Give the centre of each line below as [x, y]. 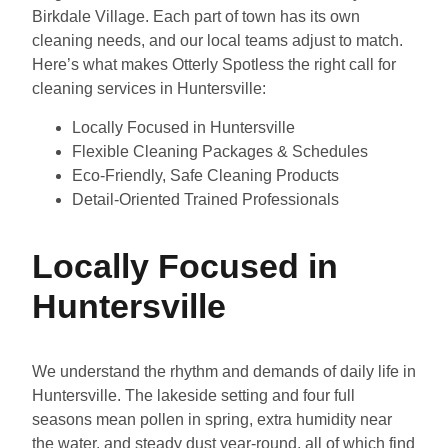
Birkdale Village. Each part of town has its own [196, 16]
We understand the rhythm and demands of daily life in [224, 372]
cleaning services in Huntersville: [149, 88]
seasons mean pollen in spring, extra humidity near [212, 420]
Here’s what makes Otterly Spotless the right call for [214, 64]
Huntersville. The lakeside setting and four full [193, 396]
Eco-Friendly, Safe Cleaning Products [205, 176]
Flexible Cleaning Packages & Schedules [220, 152]
